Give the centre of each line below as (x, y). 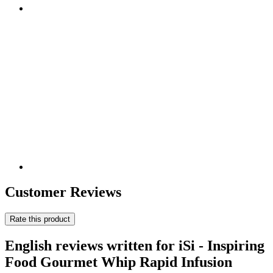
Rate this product (40, 219)
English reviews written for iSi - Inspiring (135, 246)
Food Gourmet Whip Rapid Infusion (119, 262)
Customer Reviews (63, 192)
